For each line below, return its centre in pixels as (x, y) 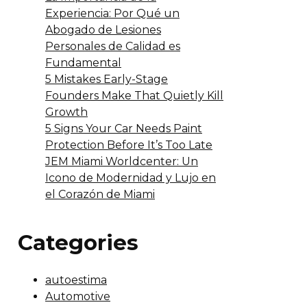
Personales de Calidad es (113, 46)
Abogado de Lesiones (103, 29)
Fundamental (83, 62)
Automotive (78, 296)
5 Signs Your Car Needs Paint (124, 128)
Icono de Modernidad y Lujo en (131, 177)
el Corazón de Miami (100, 194)
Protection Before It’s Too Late (129, 145)
